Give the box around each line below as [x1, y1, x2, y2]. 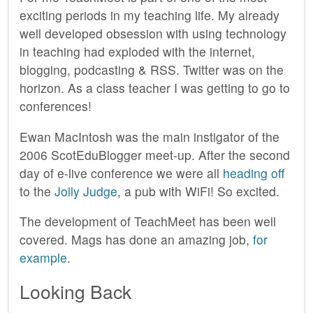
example [20, 249, 67, 267]
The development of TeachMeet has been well [20, 212, 276, 231]
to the [20, 182, 54, 200]
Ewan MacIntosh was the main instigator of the [20, 127, 279, 145]
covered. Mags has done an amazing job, [20, 231, 253, 249]
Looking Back [20, 278, 131, 305]
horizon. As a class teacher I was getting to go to [20, 78, 290, 96]
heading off [223, 163, 284, 182]
